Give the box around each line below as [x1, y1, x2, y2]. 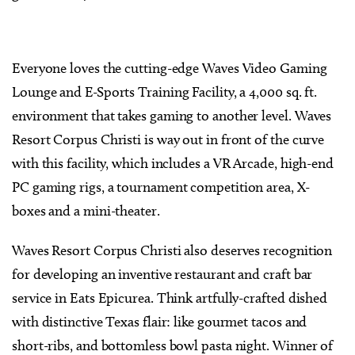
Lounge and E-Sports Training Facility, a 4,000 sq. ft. [12, 82, 318, 101]
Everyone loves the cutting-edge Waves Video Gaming [12, 59, 327, 77]
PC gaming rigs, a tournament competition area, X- [12, 177, 310, 196]
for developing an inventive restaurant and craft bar [12, 265, 313, 283]
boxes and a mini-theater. [12, 201, 163, 219]
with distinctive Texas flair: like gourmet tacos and [12, 312, 307, 330]
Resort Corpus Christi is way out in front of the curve [12, 130, 325, 148]
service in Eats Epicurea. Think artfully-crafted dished [12, 288, 328, 307]
